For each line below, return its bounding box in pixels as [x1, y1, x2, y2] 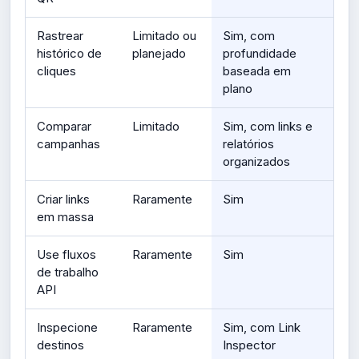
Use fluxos [37, 247, 96, 262]
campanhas [37, 136, 100, 151]
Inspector [223, 337, 276, 353]
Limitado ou [132, 28, 196, 43]
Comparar [37, 119, 91, 134]
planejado [132, 46, 186, 61]
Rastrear [37, 28, 83, 43]
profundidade [223, 46, 296, 61]
